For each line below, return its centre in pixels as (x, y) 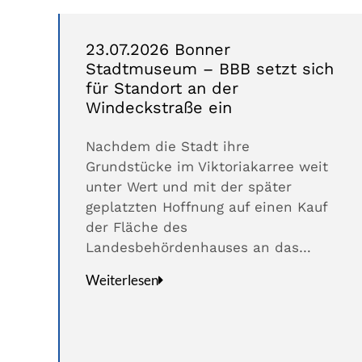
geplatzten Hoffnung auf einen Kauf (206, 207)
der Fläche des (137, 227)
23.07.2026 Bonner (158, 50)
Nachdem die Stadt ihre (168, 147)
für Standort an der (162, 88)
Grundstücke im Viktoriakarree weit (207, 167)
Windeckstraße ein (159, 108)
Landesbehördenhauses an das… (198, 248)
